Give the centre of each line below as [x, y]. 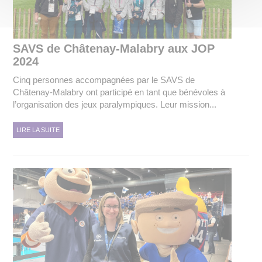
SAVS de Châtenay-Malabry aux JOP [114, 48]
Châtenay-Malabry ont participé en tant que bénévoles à [119, 92]
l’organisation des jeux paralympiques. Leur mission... [115, 104]
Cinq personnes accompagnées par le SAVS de [104, 80]
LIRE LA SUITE [38, 130]
